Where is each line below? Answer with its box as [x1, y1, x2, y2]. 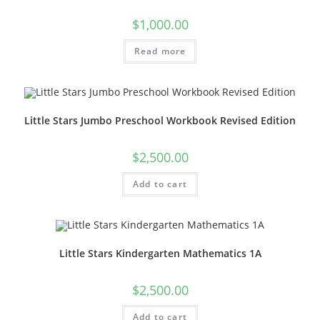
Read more [134, 45, 186, 58]
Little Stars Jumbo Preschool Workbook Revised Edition [24, 114, 296, 128]
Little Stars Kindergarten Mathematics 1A [59, 246, 261, 260]
